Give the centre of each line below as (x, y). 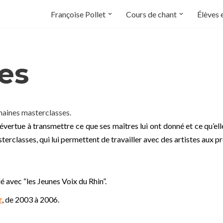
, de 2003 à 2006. (31, 199)
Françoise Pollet (78, 14)
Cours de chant (151, 14)
